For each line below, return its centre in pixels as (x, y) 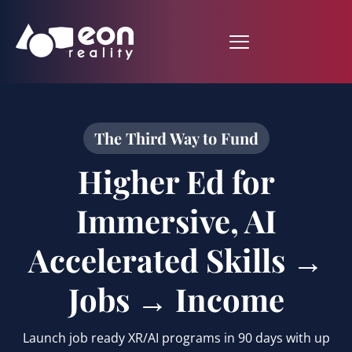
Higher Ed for (176, 181)
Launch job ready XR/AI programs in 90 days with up (176, 338)
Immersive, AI (176, 220)
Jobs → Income (176, 299)
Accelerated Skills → (176, 260)
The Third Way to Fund (176, 138)
